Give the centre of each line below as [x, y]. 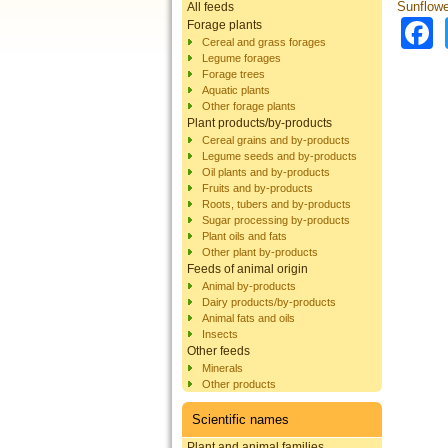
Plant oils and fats [244, 235]
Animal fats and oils [248, 317]
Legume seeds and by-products [279, 155]
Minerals [222, 367]
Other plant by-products [260, 251]
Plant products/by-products [259, 122]
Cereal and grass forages [264, 41]
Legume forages [241, 57]
